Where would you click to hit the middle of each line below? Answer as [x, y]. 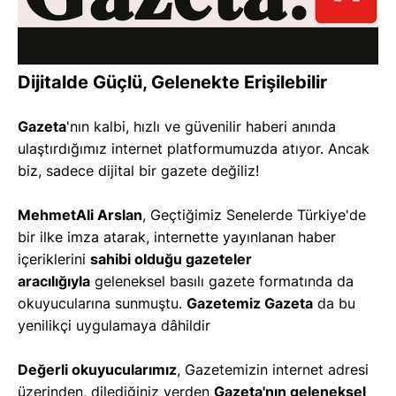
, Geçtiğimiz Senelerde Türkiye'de [254, 214]
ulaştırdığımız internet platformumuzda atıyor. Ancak [194, 148]
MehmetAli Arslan [80, 214]
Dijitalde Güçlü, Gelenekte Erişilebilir [172, 82]
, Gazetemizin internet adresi [273, 369]
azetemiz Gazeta [255, 303]
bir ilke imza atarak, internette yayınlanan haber [177, 236]
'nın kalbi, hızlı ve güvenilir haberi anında [201, 126]
